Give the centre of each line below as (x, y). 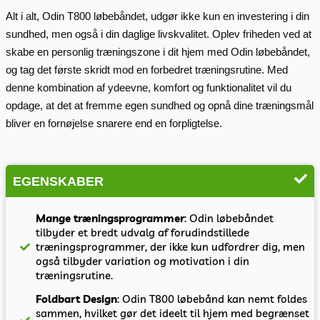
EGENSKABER (58, 181)
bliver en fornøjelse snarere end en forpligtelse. (114, 124)
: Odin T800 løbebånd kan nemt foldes (212, 299)
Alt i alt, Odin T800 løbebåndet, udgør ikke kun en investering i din (157, 16)
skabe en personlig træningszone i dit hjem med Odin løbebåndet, (157, 52)
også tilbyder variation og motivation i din (143, 261)
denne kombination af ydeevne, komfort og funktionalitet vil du (148, 88)
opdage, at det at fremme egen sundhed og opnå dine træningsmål (159, 106)
